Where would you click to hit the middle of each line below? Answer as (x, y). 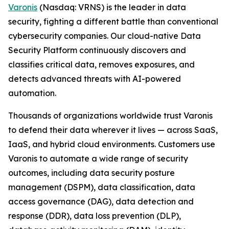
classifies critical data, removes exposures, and (101, 65)
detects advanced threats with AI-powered (95, 79)
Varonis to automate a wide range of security (98, 159)
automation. (33, 93)
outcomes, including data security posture (91, 173)
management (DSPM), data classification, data (102, 187)
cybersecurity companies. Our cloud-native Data (105, 36)
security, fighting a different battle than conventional (113, 22)
